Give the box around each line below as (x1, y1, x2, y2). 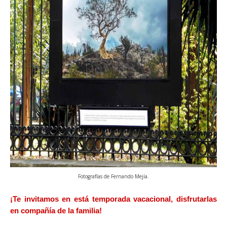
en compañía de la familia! (10, 206, 104, 215)
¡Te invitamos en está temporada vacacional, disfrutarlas (10, 195, 217, 203)
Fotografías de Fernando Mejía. (78, 173, 149, 180)
